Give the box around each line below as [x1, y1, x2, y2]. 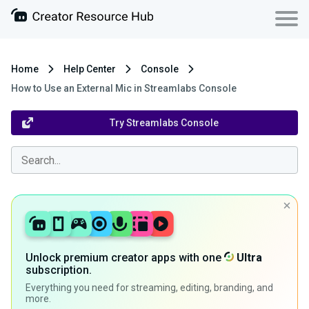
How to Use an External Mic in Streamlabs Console [11, 83, 237, 94]
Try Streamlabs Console [110, 117, 219, 128]
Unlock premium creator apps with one [26, 251, 224, 264]
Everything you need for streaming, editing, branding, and [26, 282, 273, 293]
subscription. [26, 263, 92, 277]
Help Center [63, 63, 116, 74]
